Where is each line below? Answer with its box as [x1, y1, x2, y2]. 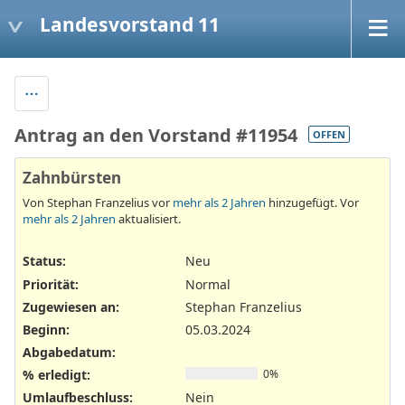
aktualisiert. [116, 211, 181, 228]
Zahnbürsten [23, 166, 121, 188]
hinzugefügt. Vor [266, 194, 359, 212]
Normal [185, 275, 231, 293]
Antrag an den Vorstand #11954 [14, 122, 297, 147]
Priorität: [23, 275, 79, 293]
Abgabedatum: [23, 344, 116, 362]
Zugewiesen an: [23, 297, 119, 316]
